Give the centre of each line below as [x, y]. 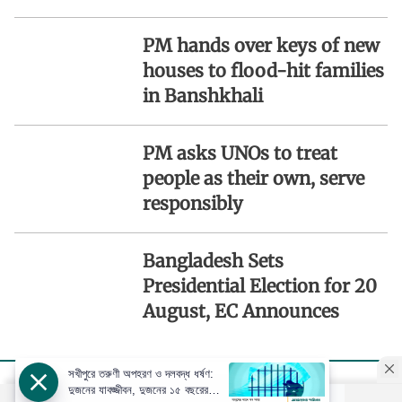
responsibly [192, 203]
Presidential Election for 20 [259, 285]
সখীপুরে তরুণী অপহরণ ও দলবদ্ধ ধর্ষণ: [141, 374]
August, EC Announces [240, 310]
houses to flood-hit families [263, 70]
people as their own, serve [253, 178]
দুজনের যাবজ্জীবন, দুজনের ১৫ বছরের [138, 390]
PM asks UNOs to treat [240, 153]
